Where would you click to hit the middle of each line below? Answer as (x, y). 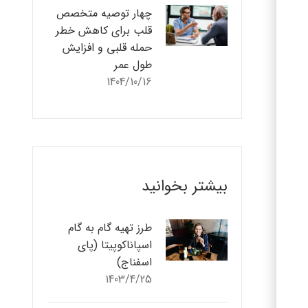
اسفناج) (134, 262)
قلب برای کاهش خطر (104, 31)
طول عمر (133, 65)
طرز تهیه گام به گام (110, 228)
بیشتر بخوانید (185, 187)
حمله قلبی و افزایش (107, 48)
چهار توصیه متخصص (104, 13)
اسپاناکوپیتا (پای (115, 245)
